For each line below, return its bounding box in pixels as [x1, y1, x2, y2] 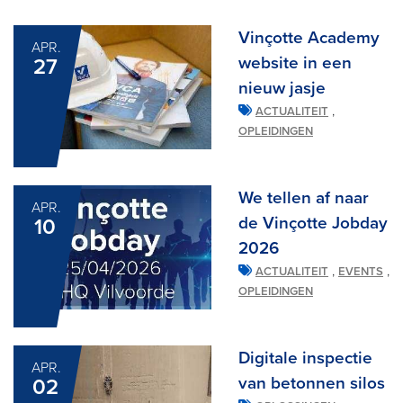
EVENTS [338, 264, 383, 280]
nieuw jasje [238, 77, 326, 98]
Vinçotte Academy [238, 27, 380, 48]
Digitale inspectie [238, 348, 372, 369]
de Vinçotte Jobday [238, 213, 388, 234]
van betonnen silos [238, 373, 385, 394]
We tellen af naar [238, 188, 369, 209]
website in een [238, 52, 352, 73]
